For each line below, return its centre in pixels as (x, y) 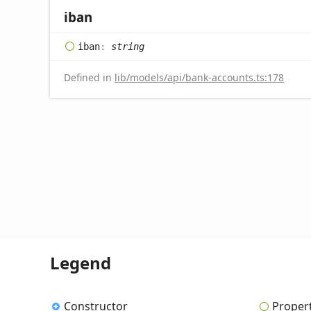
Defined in (89, 78)
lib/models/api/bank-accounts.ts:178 (199, 78)
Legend (81, 263)
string (128, 46)
